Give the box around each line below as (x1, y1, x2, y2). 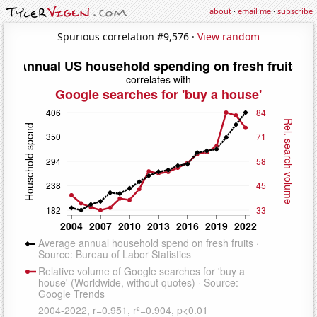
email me (238, 6, 271, 16)
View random (197, 29, 260, 43)
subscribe (277, 6, 313, 16)
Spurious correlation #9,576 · (57, 29, 197, 43)
